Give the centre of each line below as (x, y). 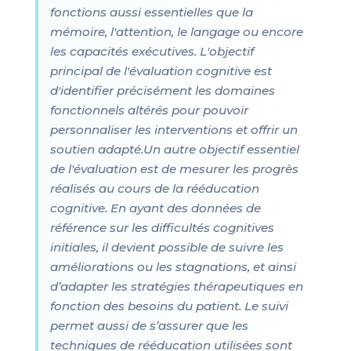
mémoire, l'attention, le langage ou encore (176, 32)
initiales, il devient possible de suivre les (166, 247)
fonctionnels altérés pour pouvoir (149, 110)
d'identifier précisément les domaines (162, 90)
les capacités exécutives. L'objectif (152, 51)
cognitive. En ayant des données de (155, 208)
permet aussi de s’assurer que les (149, 326)
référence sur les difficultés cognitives (162, 228)
